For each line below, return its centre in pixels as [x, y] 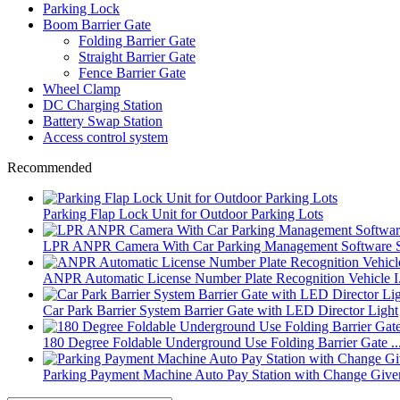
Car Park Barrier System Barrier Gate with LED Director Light [221, 310]
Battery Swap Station [103, 121]
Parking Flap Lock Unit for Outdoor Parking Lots [183, 213]
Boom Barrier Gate [97, 24]
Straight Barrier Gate [137, 56]
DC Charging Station [103, 104]
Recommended [50, 167]
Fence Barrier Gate [132, 72]
